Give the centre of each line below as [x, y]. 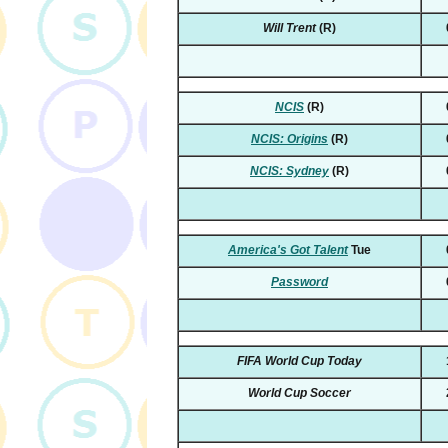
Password [299, 282]
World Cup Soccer [299, 393]
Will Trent [289, 28]
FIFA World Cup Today [299, 361]
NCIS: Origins [289, 139]
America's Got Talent [288, 250]
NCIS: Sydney [289, 171]
